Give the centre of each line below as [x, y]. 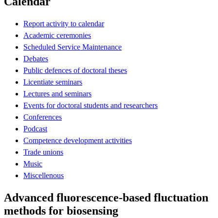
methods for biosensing [61, 210]
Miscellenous [44, 175]
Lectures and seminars [57, 93]
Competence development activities [78, 140]
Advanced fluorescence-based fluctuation [106, 197]
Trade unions [43, 152]
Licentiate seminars [53, 82]
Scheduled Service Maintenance [73, 47]
